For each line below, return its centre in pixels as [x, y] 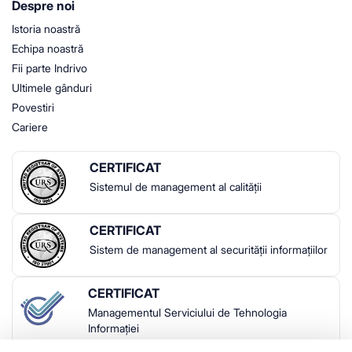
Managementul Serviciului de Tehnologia [187, 312]
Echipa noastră [48, 48]
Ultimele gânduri [52, 87]
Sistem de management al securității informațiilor [209, 249]
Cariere [30, 126]
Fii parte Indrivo [49, 68]
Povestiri [33, 107]
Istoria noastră [46, 28]
